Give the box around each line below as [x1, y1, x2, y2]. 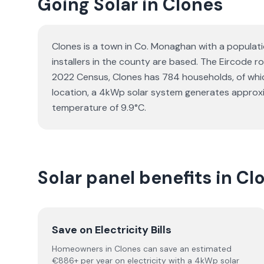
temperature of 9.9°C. [52, 101, 146, 114]
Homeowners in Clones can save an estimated [52, 243, 232, 254]
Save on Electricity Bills [52, 223, 171, 237]
